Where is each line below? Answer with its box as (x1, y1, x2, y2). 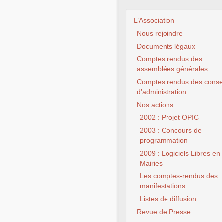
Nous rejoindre (137, 29, 183, 38)
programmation (140, 136, 188, 145)
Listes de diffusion (140, 195, 196, 203)
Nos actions (137, 101, 173, 109)
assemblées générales (137, 65, 208, 73)
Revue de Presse (137, 208, 191, 216)
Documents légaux (137, 42, 195, 51)
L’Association (134, 16, 174, 25)
